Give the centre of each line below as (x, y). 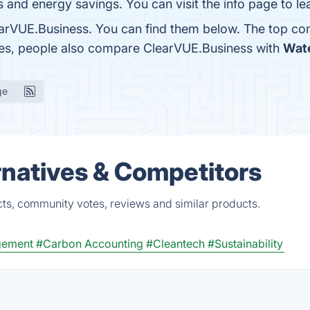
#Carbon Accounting (90, 244)
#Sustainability (245, 244)
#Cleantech (175, 244)
